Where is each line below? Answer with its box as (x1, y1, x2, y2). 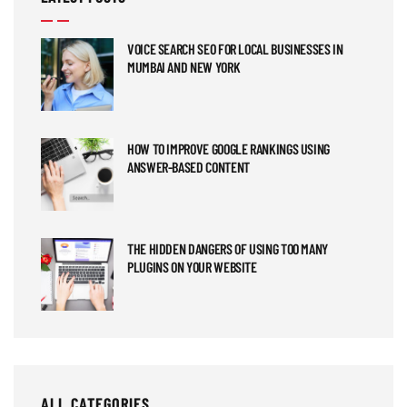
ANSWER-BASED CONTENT (127, 157, 250, 175)
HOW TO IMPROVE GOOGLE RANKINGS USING (127, 139, 331, 157)
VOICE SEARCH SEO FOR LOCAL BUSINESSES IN (127, 39, 343, 57)
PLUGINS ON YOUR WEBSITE (127, 257, 257, 275)
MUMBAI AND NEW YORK (127, 57, 241, 75)
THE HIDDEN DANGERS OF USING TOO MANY (127, 239, 329, 257)
